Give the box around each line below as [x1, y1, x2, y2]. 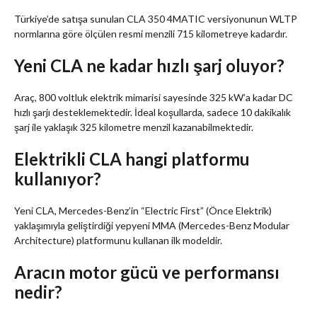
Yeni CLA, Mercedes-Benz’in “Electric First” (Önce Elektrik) [14, 204, 272, 217]
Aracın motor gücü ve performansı [14, 262, 279, 283]
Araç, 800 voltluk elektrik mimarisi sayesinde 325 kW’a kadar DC [14, 91, 293, 104]
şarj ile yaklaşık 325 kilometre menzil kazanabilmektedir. [14, 121, 253, 134]
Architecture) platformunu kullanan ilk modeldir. [14, 234, 222, 247]
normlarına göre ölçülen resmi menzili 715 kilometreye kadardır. [14, 28, 287, 40]
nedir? [14, 282, 62, 303]
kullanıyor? [14, 168, 101, 190]
